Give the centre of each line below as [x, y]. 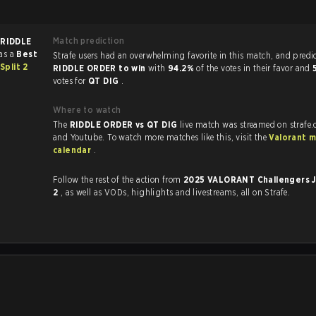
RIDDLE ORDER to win [101, 68]
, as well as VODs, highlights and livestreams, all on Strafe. [197, 192]
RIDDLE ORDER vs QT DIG [124, 124]
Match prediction [89, 41]
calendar [73, 150]
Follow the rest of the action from [118, 180]
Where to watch [87, 110]
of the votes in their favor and [255, 68]
